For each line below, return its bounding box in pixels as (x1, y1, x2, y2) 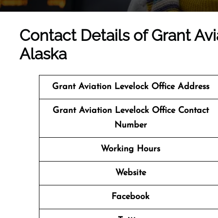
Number (114, 121, 147, 130)
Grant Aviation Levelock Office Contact (52, 106, 209, 115)
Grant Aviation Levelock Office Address (52, 82, 209, 91)
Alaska (19, 45, 67, 63)
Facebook (111, 192, 149, 201)
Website (115, 168, 146, 178)
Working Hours (101, 145, 160, 154)
